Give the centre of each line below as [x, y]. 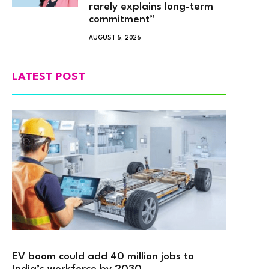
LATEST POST [49, 77]
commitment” [122, 19]
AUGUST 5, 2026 [115, 38]
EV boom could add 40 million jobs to [103, 256]
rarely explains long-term [151, 7]
